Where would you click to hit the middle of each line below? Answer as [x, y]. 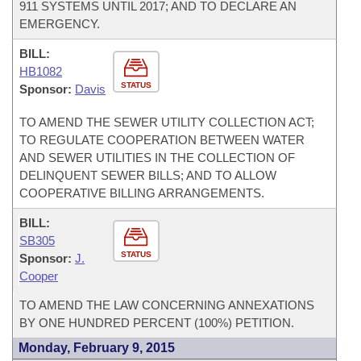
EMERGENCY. [60, 24]
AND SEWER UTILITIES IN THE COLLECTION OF [157, 158]
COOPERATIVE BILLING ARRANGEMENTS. [142, 193]
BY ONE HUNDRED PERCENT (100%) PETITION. [157, 323]
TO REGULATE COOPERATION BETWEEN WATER [162, 140]
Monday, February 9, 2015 [97, 348]
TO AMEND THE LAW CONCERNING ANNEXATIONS [167, 305]
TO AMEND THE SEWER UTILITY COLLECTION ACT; [167, 122]
